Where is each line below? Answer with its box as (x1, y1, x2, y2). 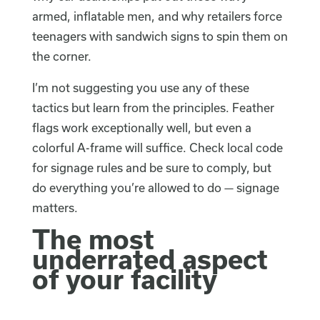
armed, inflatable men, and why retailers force (31, 9, 282, 24)
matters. (31, 201, 78, 215)
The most (31, 224, 154, 255)
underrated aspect (31, 244, 268, 275)
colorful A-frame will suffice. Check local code (31, 141, 283, 155)
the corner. (31, 49, 94, 64)
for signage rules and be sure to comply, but (31, 161, 271, 175)
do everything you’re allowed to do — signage (31, 181, 279, 195)
